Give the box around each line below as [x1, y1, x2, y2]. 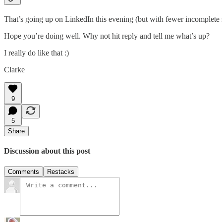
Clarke [4, 65, 25, 74]
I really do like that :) [4, 49, 69, 57]
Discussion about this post [4, 147, 90, 156]
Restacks [47, 167, 74, 175]
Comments [8, 167, 39, 175]
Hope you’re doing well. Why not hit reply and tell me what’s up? [4, 32, 210, 41]
